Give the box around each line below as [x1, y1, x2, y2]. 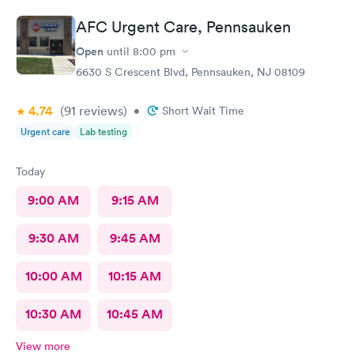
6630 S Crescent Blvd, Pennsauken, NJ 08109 [76, 65, 305, 79]
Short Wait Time [162, 104, 244, 118]
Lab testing [80, 125, 127, 138]
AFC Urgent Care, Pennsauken [76, 17, 291, 36]
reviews [76, 103, 123, 119]
